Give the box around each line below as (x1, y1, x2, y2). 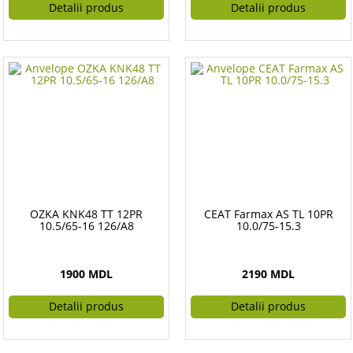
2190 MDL (242, 266, 295, 281)
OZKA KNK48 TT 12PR (30, 206, 143, 221)
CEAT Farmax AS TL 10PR (203, 206, 333, 221)
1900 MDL (60, 266, 113, 281)
